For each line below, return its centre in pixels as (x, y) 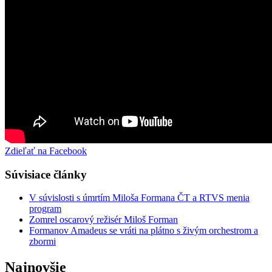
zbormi (42, 242)
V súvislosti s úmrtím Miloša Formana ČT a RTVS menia (139, 198)
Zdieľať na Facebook (46, 151)
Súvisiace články (46, 174)
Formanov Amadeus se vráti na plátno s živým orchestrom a (144, 231)
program (45, 209)
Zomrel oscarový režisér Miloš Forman (104, 220)
